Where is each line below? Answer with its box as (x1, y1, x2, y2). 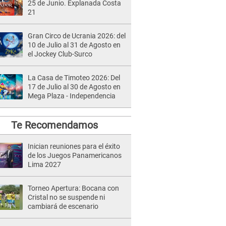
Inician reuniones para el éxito (28, 142, 120, 150)
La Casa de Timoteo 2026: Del (28, 74, 120, 82)
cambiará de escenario (28, 202, 98, 210)
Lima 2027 (28, 160, 61, 168)
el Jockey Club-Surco (28, 50, 92, 58)
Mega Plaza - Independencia (28, 92, 116, 100)
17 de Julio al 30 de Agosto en (28, 83, 121, 91)
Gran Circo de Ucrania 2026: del (28, 32, 126, 40)
